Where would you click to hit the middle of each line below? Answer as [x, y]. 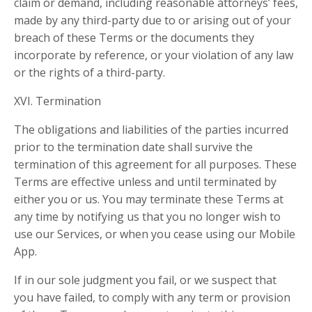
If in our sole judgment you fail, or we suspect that [145, 280]
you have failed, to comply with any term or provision [152, 297]
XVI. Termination [57, 101]
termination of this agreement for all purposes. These [155, 164]
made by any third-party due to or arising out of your [153, 20]
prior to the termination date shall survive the [133, 147]
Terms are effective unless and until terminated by [145, 182]
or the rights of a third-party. [89, 72]
